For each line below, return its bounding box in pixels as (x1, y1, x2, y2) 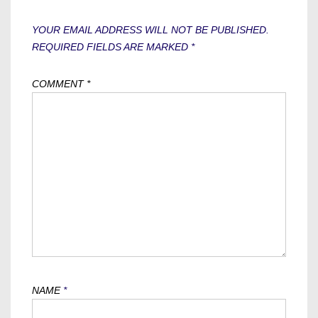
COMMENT (32, 78, 87, 89)
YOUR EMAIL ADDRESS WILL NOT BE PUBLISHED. (32, 24, 269, 35)
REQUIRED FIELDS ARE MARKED (32, 41, 191, 53)
